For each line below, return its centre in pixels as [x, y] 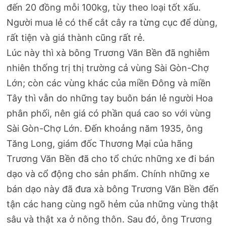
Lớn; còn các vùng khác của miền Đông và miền [109, 83]
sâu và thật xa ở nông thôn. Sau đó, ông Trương [109, 219]
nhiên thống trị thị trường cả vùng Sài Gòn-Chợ [108, 68]
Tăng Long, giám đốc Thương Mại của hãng [100, 144]
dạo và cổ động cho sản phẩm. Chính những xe [108, 174]
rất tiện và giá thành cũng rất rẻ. [76, 38]
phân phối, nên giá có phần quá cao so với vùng [109, 114]
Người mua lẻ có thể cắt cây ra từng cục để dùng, [112, 23]
